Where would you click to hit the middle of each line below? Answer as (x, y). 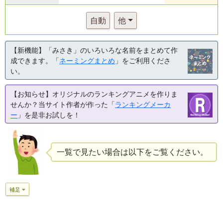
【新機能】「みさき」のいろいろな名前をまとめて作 (94, 51)
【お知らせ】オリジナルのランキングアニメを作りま (94, 94)
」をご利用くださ (143, 61)
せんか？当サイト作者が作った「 (63, 105)
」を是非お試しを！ (49, 115)
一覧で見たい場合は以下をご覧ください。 (132, 152)
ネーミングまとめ (87, 61)
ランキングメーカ (143, 105)
